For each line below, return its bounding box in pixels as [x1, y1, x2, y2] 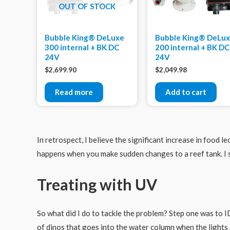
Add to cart [165, 87, 206, 97]
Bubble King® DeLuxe [45, 32, 124, 42]
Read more [55, 87, 93, 97]
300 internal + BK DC [45, 42, 119, 52]
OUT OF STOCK [58, 2, 116, 11]
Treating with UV [37, 175, 157, 194]
